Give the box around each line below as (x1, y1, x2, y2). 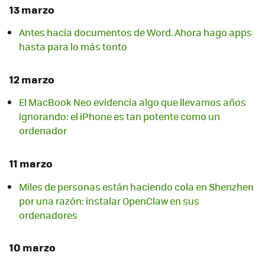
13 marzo (9, 1, 54, 17)
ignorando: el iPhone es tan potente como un (19, 109, 220, 124)
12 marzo (9, 71, 54, 87)
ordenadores (19, 208, 77, 222)
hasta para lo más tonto (19, 40, 127, 54)
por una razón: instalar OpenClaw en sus (19, 193, 199, 208)
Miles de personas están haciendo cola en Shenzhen (19, 179, 254, 193)
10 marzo (9, 240, 56, 256)
